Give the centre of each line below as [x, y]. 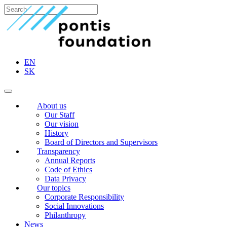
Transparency [59, 151]
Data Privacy [65, 179]
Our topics [54, 188]
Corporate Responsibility [84, 197]
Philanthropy [65, 215]
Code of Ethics [68, 169]
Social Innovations [74, 206]
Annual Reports [70, 160]
